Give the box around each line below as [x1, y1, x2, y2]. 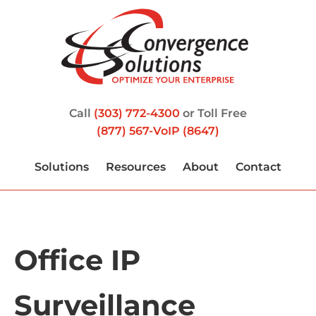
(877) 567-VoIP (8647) [97, 124, 219, 138]
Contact [236, 160, 281, 174]
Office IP [14, 242, 140, 277]
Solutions [35, 160, 89, 174]
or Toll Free [180, 107, 247, 120]
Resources [106, 160, 166, 174]
